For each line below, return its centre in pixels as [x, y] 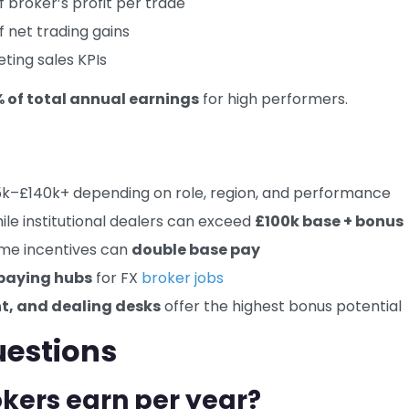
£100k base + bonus [329, 222]
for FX [117, 278]
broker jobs [183, 278]
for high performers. [273, 100]
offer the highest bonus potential [281, 307]
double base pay [196, 250]
